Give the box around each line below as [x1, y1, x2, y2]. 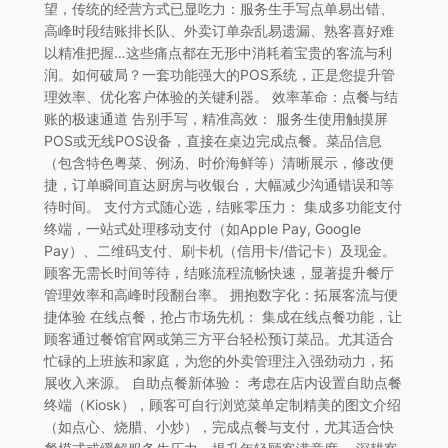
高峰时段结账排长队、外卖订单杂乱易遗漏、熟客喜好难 [43, 21, 394, 39]
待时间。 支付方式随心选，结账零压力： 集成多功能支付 [43, 197, 402, 215]
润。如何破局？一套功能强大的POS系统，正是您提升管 [43, 65, 395, 83]
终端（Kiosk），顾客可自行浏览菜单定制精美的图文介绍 [43, 395, 401, 413]
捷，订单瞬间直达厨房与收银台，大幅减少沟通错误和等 [43, 175, 394, 193]
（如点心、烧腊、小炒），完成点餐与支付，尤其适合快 [43, 417, 394, 435]
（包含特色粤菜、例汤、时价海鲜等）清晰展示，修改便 [43, 153, 394, 171]
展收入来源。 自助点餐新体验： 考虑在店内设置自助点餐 [43, 373, 402, 391]
